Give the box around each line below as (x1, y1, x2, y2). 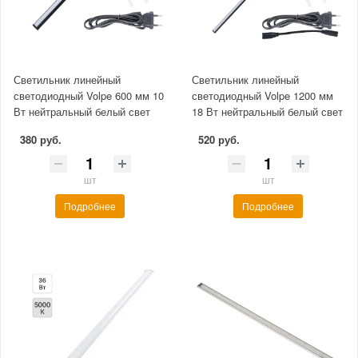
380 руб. (20, 132, 62, 148)
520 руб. (198, 132, 240, 148)
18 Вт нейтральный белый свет (192, 104, 343, 120)
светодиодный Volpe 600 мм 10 (14, 88, 164, 104)
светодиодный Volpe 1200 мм (192, 88, 333, 104)
